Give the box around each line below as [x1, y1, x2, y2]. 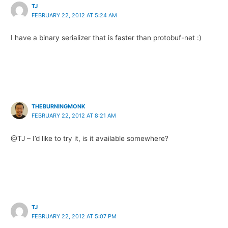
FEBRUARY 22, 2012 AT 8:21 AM [32, 112, 117, 120]
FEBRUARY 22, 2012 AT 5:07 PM [32, 212, 117, 220]
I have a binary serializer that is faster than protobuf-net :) [11, 34, 202, 42]
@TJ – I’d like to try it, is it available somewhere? [11, 134, 169, 142]
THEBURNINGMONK [32, 103, 86, 110]
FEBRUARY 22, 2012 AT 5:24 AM [32, 11, 118, 19]
